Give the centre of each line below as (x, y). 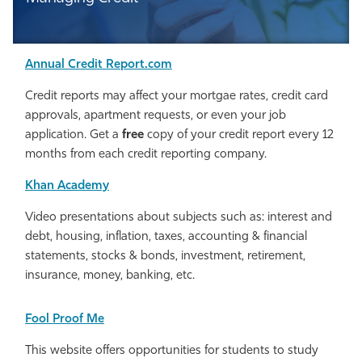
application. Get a (72, 136)
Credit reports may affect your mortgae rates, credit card (177, 97)
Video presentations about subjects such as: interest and (179, 218)
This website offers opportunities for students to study (172, 351)
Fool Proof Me (65, 320)
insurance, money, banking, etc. (110, 276)
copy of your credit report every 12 (240, 136)
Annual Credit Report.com (99, 65)
